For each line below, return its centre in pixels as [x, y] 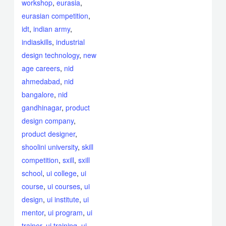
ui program [66, 212]
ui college [62, 173]
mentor [33, 212]
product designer [49, 133]
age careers [41, 68]
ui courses [64, 186]
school [32, 173]
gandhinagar [42, 107]
